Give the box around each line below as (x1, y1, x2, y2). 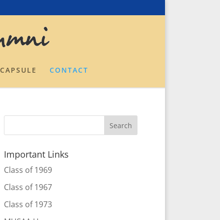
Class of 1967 (3, 182, 52, 192)
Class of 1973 (3, 199, 52, 210)
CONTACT (49, 65, 88, 75)
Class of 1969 (3, 165, 52, 175)
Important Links (3, 148, 69, 160)
